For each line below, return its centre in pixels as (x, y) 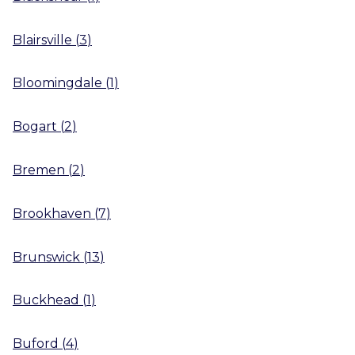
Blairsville (42, 40)
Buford (36, 343)
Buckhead (46, 300)
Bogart (35, 126)
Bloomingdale (57, 83)
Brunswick (46, 257)
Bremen (39, 170)
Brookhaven (52, 213)
